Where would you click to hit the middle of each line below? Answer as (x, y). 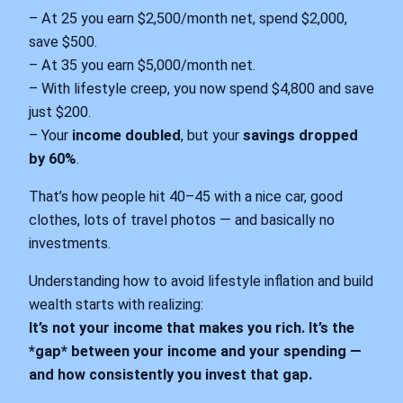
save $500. (63, 41)
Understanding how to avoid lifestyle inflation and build (201, 282)
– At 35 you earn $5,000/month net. (142, 65)
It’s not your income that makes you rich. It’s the (192, 328)
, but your (212, 135)
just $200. (60, 112)
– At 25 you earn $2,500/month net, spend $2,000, (188, 18)
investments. (70, 244)
